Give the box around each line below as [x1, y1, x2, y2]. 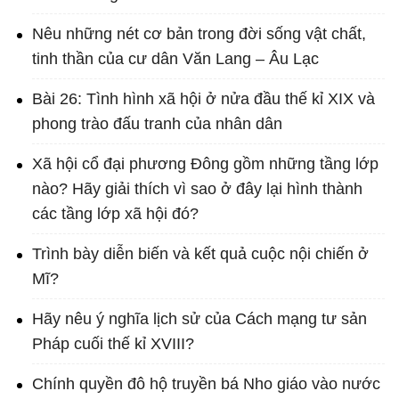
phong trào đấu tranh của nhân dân [32, 115, 282, 134]
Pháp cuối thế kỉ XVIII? [32, 335, 194, 354]
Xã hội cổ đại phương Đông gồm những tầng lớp [32, 155, 379, 174]
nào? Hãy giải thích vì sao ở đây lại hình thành [32, 180, 362, 199]
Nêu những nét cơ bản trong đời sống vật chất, [32, 25, 366, 44]
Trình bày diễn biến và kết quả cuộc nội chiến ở [32, 245, 369, 264]
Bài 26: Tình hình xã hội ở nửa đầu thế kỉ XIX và [32, 90, 375, 109]
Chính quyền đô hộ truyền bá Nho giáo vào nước [32, 375, 380, 394]
